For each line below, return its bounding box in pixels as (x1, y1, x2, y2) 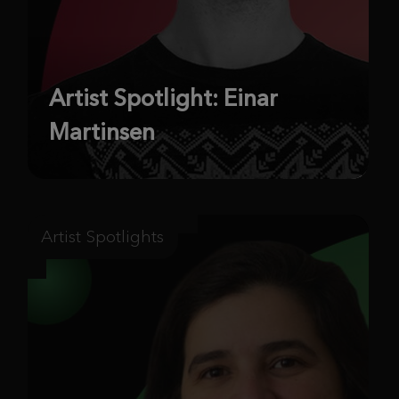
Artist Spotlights (41, 226, 164, 248)
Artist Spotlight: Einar (49, 84, 278, 113)
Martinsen (49, 118, 155, 147)
